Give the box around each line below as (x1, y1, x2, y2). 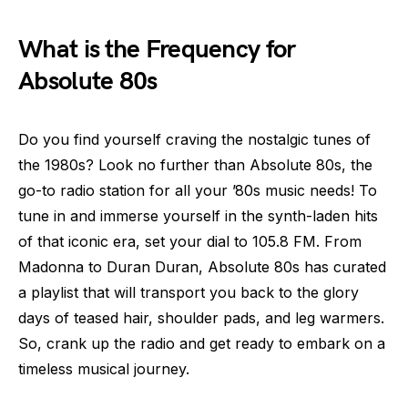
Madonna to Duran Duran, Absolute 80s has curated (18, 257, 386, 276)
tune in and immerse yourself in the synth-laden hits (18, 206, 378, 225)
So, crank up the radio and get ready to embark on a (18, 333, 385, 352)
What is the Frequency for (18, 34, 296, 65)
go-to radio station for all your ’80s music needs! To (18, 180, 377, 199)
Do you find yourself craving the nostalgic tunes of (18, 129, 371, 148)
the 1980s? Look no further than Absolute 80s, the (18, 155, 372, 174)
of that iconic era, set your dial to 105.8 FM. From (18, 231, 362, 250)
